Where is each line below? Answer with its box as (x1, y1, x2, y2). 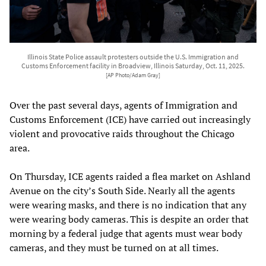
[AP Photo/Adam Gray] (106, 71, 160, 79)
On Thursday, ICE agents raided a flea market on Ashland (9, 169, 251, 183)
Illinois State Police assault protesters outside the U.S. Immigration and (27, 52, 239, 61)
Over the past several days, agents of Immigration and (9, 98, 237, 112)
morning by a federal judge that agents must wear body (9, 226, 242, 240)
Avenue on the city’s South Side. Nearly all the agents (9, 183, 235, 197)
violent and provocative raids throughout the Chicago (9, 126, 235, 140)
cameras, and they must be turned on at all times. (9, 240, 218, 254)
